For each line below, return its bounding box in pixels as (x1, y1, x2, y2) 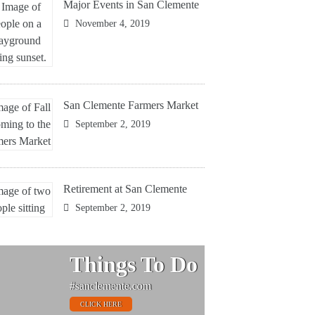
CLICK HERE (79, 300, 122, 308)
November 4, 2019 (72, 18, 150, 29)
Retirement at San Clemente (63, 182, 188, 195)
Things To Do (69, 251, 198, 277)
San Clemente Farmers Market (63, 98, 199, 111)
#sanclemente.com (69, 279, 151, 292)
